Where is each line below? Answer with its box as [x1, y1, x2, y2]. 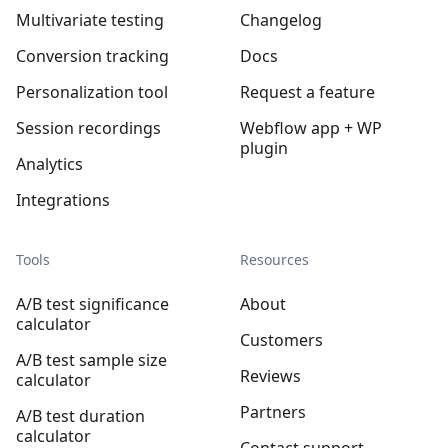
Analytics [16, 152, 83, 175]
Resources [240, 249, 309, 269]
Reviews [240, 364, 301, 387]
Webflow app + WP [240, 116, 382, 139]
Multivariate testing [16, 8, 164, 31]
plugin [240, 136, 288, 159]
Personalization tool [16, 80, 168, 103]
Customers [240, 328, 323, 351]
